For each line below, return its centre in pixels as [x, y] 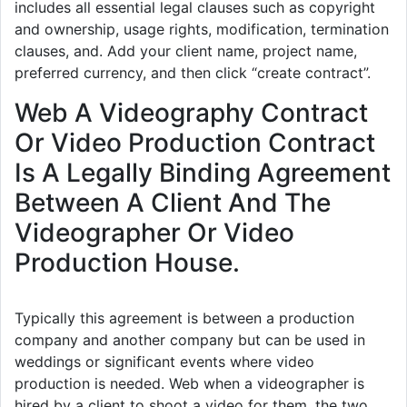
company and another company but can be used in [190, 340]
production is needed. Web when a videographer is [189, 384]
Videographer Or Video [154, 233]
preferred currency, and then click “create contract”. [193, 73]
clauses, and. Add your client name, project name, [186, 51]
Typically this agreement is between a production [184, 318]
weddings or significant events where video [164, 362]
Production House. [127, 263]
